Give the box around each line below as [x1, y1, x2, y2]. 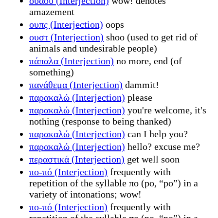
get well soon [125, 153, 180, 164]
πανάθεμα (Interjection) [29, 79, 123, 90]
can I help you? [125, 128, 188, 139]
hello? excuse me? [125, 141, 200, 152]
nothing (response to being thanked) [29, 115, 171, 127]
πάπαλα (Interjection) [29, 55, 114, 66]
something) [29, 66, 74, 77]
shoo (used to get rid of [104, 31, 198, 42]
